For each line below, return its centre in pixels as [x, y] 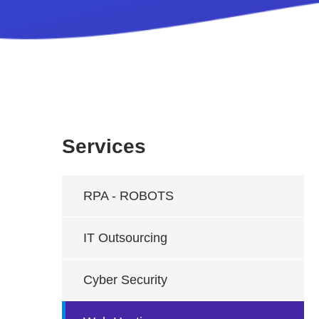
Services [104, 146]
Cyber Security [125, 280]
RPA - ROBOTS [129, 196]
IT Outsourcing [125, 238]
